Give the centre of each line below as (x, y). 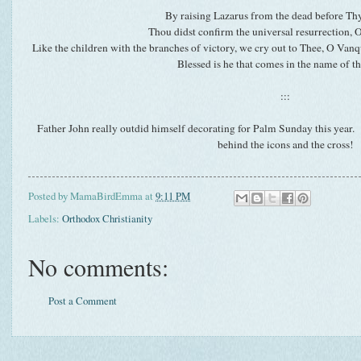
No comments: (98, 267)
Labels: (45, 219)
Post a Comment (83, 301)
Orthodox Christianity (107, 219)
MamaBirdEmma (106, 196)
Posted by (49, 196)
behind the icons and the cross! (285, 144)
